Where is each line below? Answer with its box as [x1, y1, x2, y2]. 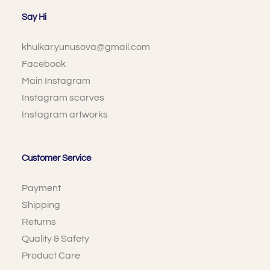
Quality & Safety [21, 233, 89, 243]
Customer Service [21, 153, 91, 163]
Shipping [21, 199, 60, 210]
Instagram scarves [21, 93, 104, 103]
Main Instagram [21, 76, 90, 86]
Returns [21, 216, 56, 227]
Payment [21, 183, 61, 193]
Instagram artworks [21, 110, 108, 120]
